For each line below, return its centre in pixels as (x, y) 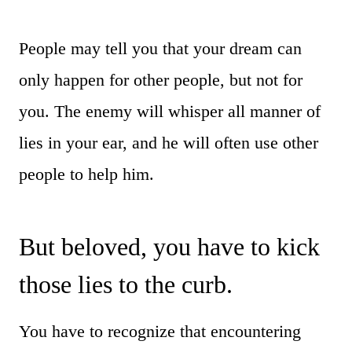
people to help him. (86, 174)
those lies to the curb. (126, 284)
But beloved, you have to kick (169, 246)
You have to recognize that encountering (160, 331)
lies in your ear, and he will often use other (169, 142)
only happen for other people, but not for (161, 79)
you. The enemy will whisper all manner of (170, 111)
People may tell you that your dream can (160, 48)
